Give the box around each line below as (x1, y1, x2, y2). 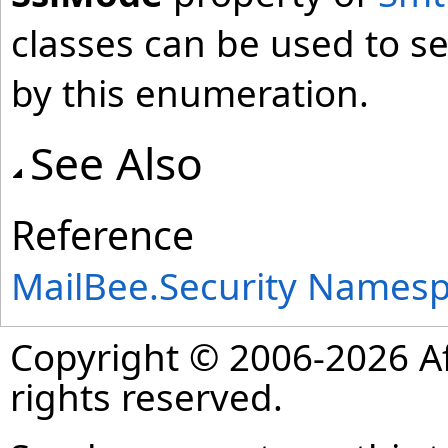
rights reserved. (10, 372, 283, 422)
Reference (11, 208, 194, 261)
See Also (30, 133, 203, 193)
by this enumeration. (11, 68, 369, 118)
